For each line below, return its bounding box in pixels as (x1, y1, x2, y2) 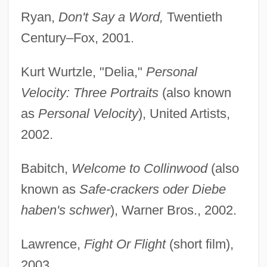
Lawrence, (20, 237, 84, 252)
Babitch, (20, 161, 72, 176)
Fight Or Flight (83, 237, 166, 252)
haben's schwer (20, 203, 110, 218)
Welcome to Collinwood (71, 161, 207, 176)
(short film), (165, 237, 234, 252)
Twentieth (163, 10, 222, 25)
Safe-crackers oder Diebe (79, 182, 226, 197)
